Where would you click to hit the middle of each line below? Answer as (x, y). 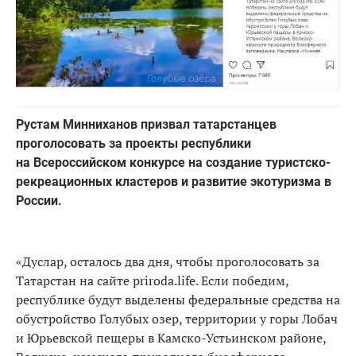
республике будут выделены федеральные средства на (178, 300)
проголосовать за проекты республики (133, 144)
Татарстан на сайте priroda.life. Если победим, (152, 281)
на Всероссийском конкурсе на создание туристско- (173, 163)
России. (39, 201)
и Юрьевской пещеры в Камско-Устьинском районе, (171, 338)
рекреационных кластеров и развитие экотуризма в (174, 182)
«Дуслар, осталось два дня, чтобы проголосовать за (168, 262)
